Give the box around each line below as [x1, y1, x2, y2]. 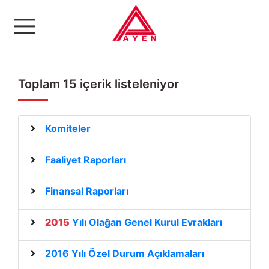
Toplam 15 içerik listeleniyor [18, 77, 179, 91]
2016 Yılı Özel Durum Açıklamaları [45, 247, 204, 259]
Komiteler [45, 122, 91, 134]
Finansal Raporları [45, 185, 128, 197]
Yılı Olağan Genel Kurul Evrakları [70, 216, 222, 228]
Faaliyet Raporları [45, 154, 126, 166]
